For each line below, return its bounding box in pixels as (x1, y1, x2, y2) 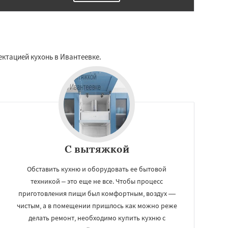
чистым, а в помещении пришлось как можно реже (16, 201, 177, 210)
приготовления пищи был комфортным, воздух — (18, 189, 176, 198)
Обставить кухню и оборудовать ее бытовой (27, 164, 166, 174)
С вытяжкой (64, 142, 129, 155)
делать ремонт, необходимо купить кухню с (28, 213, 165, 222)
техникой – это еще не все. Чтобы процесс (31, 177, 163, 186)
